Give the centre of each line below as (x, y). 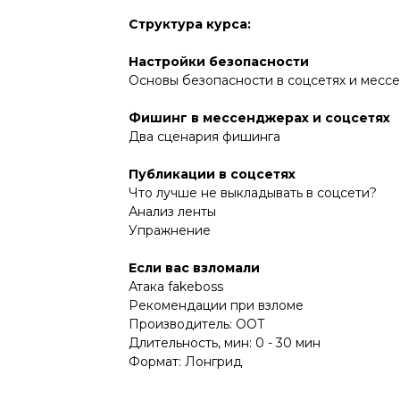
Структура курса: (190, 25)
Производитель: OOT (196, 325)
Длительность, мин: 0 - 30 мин (225, 343)
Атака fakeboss (176, 287)
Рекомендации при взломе (216, 306)
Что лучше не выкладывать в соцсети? (253, 193)
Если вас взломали (194, 268)
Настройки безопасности (219, 62)
